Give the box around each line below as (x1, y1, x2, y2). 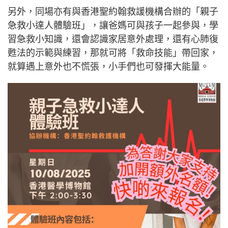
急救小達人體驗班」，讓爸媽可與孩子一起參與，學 (8, 20, 218, 31)
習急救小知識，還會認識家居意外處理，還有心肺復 (8, 34, 218, 44)
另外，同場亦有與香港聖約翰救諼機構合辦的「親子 (8, 7, 218, 17)
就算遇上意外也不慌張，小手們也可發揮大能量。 (8, 62, 209, 72)
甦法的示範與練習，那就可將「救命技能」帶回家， (8, 48, 218, 58)
